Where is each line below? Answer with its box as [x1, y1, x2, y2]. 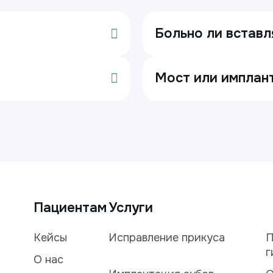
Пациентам [34, 199, 107, 216]
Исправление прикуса [108, 231, 225, 244]
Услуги [108, 199, 154, 216]
